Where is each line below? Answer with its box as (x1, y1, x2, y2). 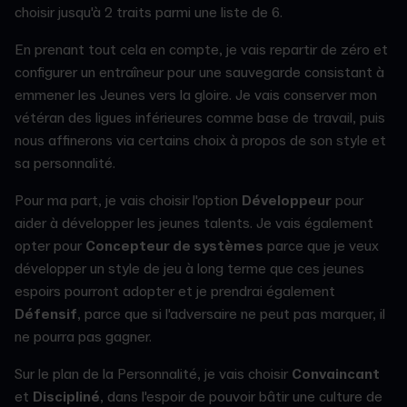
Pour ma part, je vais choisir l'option (15, 192, 242, 211)
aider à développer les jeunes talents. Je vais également (15, 214, 373, 233)
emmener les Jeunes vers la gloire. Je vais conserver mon (15, 86, 377, 105)
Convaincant (292, 365, 380, 384)
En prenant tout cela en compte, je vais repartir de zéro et (15, 41, 388, 60)
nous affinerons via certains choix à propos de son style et (15, 132, 386, 151)
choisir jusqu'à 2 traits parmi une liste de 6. (15, 4, 283, 23)
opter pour (15, 237, 85, 256)
